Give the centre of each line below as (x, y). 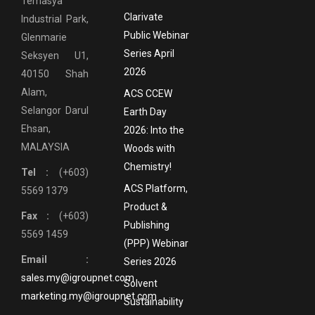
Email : (55, 260)
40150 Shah (55, 74)
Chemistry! (147, 166)
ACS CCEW (148, 93)
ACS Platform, (155, 188)
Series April (149, 53)
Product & (145, 206)
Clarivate (143, 17)
